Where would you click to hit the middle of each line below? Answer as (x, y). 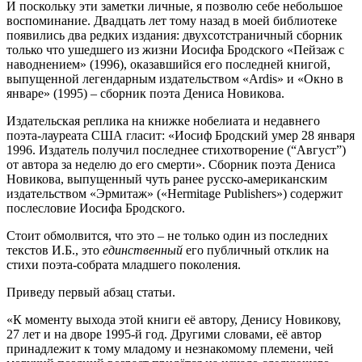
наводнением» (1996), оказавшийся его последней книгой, (168, 64)
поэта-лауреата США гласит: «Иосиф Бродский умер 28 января (181, 135)
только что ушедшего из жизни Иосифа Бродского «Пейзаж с (175, 49)
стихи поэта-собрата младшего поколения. (124, 264)
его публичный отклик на (257, 250)
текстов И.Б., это (55, 250)
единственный (144, 250)
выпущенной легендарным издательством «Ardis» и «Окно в (175, 78)
